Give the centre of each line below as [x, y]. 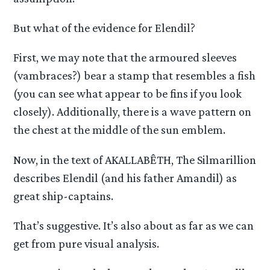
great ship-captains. [64, 196]
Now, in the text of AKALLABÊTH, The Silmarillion [135, 159]
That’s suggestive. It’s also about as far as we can [134, 225]
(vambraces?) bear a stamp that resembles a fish [135, 76]
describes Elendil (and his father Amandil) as [125, 177]
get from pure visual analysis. [86, 243]
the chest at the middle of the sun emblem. [120, 130]
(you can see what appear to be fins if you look [128, 94]
